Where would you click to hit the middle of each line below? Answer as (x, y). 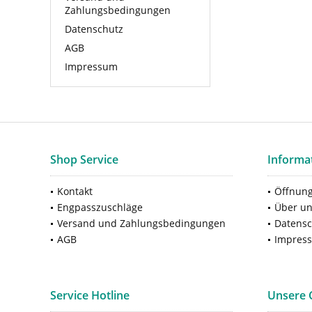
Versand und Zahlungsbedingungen (141, 223)
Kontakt (75, 191)
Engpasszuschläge (100, 207)
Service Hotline (90, 295)
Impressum (91, 66)
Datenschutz (94, 29)
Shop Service (84, 159)
